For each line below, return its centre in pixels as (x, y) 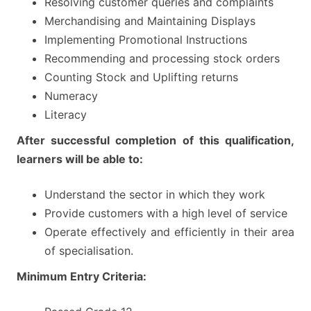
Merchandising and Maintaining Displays (150, 20)
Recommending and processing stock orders (162, 58)
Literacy (66, 114)
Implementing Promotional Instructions (146, 39)
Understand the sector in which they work (155, 194)
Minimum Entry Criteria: (82, 276)
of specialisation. (89, 250)
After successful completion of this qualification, (155, 140)
